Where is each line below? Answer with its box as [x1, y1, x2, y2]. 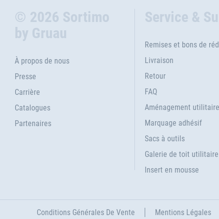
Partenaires [15, 119, 51, 128]
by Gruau [15, 24, 67, 42]
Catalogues [15, 103, 50, 112]
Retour [144, 71, 166, 81]
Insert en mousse [144, 165, 199, 175]
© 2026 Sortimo [15, 8, 109, 25]
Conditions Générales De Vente [36, 208, 135, 217]
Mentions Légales [154, 208, 211, 217]
